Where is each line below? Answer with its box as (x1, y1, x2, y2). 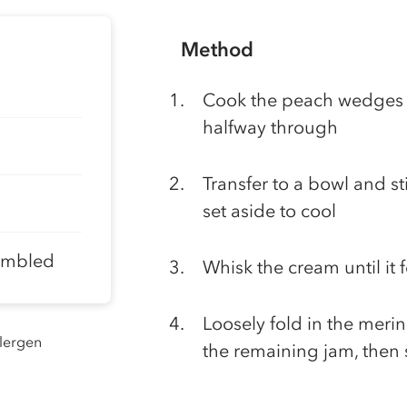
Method (181, 37, 253, 62)
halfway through (203, 116, 338, 138)
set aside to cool (203, 200, 336, 222)
